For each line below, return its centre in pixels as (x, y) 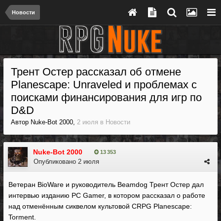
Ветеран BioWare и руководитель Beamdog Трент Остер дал (106, 184)
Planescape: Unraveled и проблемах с (104, 85)
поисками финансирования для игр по (106, 97)
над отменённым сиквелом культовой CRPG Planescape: (100, 206)
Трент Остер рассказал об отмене (96, 72)
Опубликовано (56, 162)
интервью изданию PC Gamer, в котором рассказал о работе (107, 195)
